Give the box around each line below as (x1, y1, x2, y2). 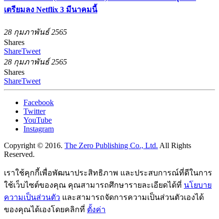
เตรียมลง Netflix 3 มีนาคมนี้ (4, 5, 97, 14)
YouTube (23, 116, 52, 125)
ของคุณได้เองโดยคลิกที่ (4, 205, 87, 214)
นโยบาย (184, 181, 212, 190)
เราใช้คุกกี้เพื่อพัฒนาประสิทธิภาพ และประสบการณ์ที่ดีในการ (4, 169, 212, 177)
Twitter (23, 107, 45, 116)
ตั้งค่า (87, 205, 106, 214)
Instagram (23, 125, 54, 133)
